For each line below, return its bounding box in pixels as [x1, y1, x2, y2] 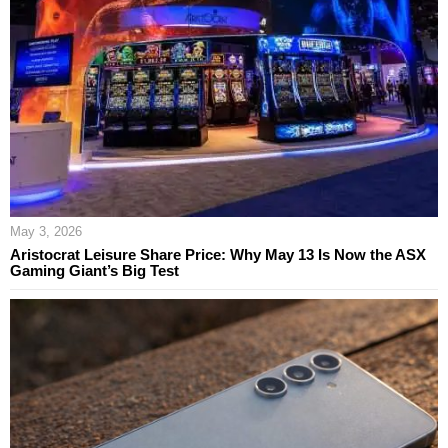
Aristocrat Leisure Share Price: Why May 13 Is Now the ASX [10, 245, 426, 263]
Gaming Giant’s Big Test [10, 261, 179, 279]
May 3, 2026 [10, 223, 82, 239]
